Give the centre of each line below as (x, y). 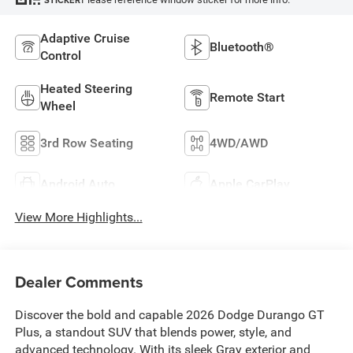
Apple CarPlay (250, 184)
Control (60, 55)
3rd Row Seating (86, 143)
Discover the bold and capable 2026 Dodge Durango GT (169, 314)
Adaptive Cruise (85, 38)
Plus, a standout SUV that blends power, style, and (153, 332)
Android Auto (77, 184)
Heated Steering (86, 88)
